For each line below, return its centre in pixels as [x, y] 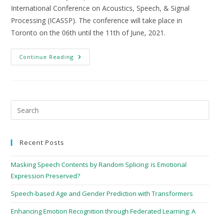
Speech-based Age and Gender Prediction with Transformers [102, 193]
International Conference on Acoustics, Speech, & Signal [100, 8]
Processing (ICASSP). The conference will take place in [97, 20]
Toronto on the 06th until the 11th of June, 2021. [88, 33]
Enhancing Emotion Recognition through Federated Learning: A [103, 211]
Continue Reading [47, 57]
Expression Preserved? [46, 176]
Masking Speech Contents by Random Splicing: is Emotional [99, 165]
